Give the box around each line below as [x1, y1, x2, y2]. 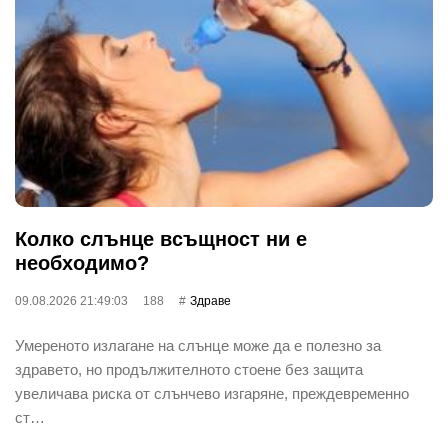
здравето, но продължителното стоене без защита [15, 360, 363, 378]
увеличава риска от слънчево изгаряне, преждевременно [15, 384, 409, 402]
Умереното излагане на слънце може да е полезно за [15, 336, 381, 354]
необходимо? [15, 251, 149, 274]
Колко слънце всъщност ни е [15, 227, 307, 250]
